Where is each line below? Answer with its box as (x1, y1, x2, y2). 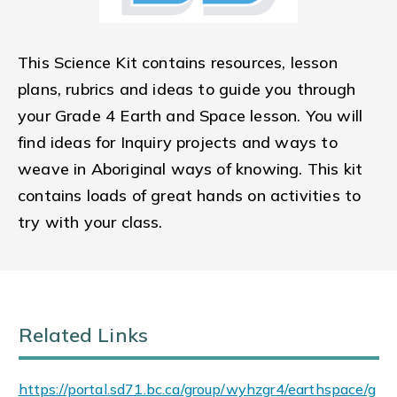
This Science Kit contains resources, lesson (18, 52, 338, 74)
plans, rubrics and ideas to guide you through (18, 79, 356, 100)
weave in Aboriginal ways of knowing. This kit (18, 159, 363, 180)
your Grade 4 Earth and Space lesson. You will (18, 105, 363, 127)
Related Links (18, 323, 148, 348)
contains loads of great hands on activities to (18, 185, 362, 206)
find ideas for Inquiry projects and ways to (18, 132, 338, 153)
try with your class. (18, 212, 163, 233)
